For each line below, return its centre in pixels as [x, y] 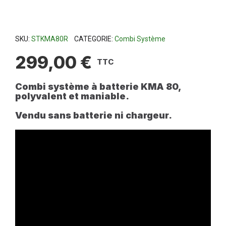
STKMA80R [50, 39]
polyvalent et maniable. [72, 96]
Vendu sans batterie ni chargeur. [94, 115]
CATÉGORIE [93, 39]
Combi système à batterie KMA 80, [98, 86]
